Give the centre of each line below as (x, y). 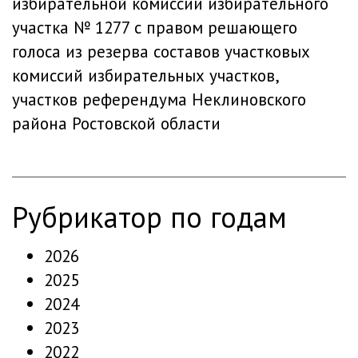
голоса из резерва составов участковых (161, 52)
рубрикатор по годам (157, 217)
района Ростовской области (116, 123)
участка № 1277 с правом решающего (155, 28)
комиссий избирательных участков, (145, 76)
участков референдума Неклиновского (159, 99)
